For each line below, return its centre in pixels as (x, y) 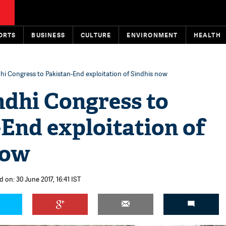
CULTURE (96, 35)
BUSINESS (48, 35)
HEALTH (207, 35)
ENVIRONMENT (152, 35)
